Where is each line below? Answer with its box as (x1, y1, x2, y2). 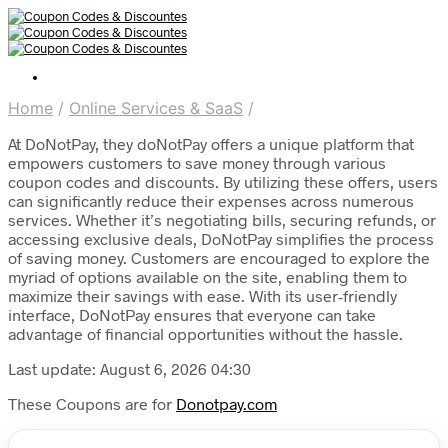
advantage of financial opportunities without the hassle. (8, 324, 403, 343)
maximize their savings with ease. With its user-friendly (8, 286, 397, 305)
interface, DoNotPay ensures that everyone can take (8, 305, 376, 324)
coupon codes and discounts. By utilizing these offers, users (8, 172, 438, 191)
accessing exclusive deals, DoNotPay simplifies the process (8, 229, 434, 248)
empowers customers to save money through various (8, 153, 386, 172)
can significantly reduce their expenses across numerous (8, 191, 414, 210)
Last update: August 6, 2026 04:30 (8, 359, 251, 378)
